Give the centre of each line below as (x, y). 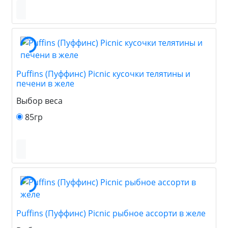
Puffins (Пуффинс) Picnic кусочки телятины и (103, 74)
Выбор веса (39, 101)
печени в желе (45, 83)
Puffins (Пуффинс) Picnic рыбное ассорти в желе (111, 213)
